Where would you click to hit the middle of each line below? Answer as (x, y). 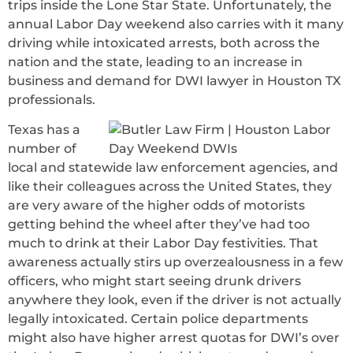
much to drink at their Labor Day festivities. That (163, 243)
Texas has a (44, 130)
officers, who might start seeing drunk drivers (154, 281)
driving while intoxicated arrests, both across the (164, 43)
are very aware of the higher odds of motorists (156, 206)
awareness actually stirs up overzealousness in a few (175, 262)
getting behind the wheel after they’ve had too (159, 225)
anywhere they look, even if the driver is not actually (175, 300)
